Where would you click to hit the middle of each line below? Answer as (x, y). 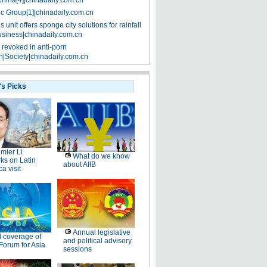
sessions (77, 249)
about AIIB (79, 164)
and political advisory (97, 241)
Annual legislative (101, 232)
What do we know (101, 156)
